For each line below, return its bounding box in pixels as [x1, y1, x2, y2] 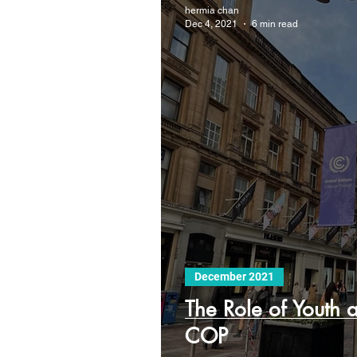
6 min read [252, 18, 298, 29]
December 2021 [194, 270, 274, 283]
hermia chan [185, 5, 239, 16]
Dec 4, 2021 [185, 18, 237, 29]
